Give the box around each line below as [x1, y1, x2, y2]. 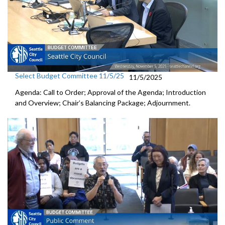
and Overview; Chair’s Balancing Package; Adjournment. [15, 98, 190, 107]
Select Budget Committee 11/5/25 [15, 71, 124, 80]
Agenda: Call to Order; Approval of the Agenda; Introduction [15, 88, 206, 96]
